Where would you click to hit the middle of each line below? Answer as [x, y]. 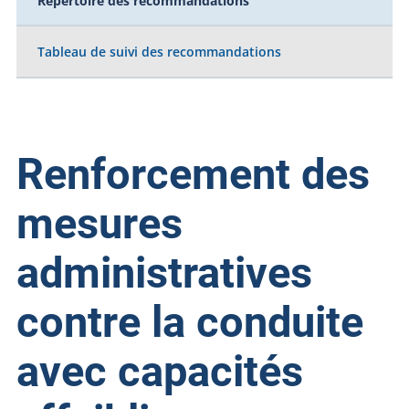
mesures [99, 224]
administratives [164, 273]
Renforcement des [193, 174]
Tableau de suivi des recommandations [160, 52]
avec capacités [159, 372]
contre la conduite [189, 322]
